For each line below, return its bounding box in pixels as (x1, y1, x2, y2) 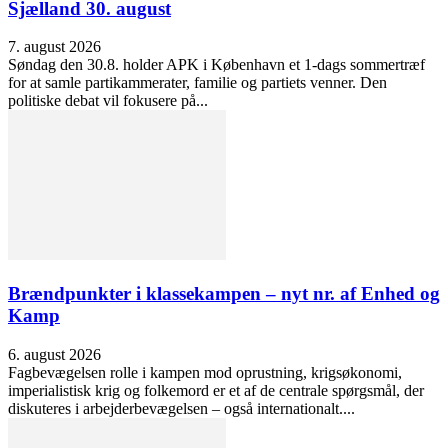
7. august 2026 (8, 38, 101, 56)
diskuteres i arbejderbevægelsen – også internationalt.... (8, 399, 355, 417)
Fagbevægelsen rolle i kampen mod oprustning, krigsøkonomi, (8, 363, 402, 381)
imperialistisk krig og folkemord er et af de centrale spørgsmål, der (8, 381, 424, 399)
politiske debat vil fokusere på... (8, 92, 208, 110)
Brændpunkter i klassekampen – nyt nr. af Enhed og (8, 283, 440, 304)
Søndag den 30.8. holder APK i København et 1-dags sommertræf (8, 56, 425, 74)
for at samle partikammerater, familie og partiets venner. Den (8, 74, 387, 92)
